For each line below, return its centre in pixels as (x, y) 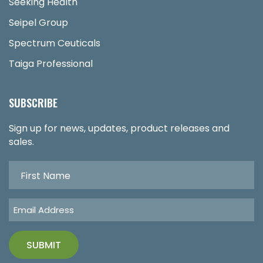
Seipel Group (38, 22)
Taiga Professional (51, 63)
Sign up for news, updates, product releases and (119, 128)
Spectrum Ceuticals (55, 43)
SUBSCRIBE (33, 102)
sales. (21, 141)
